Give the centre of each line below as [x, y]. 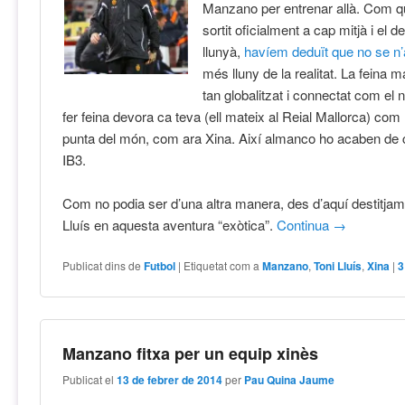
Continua [305, 224]
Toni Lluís [338, 266]
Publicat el [90, 379]
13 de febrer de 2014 [170, 379]
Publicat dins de [102, 266]
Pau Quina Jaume [290, 379]
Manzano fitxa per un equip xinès [191, 354]
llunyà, [224, 51]
